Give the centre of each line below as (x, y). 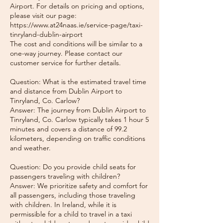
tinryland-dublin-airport (46, 34)
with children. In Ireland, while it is (63, 205)
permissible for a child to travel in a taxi (71, 214)
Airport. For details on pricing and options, (77, 6)
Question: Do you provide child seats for (73, 167)
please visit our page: (43, 15)
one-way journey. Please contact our (66, 53)
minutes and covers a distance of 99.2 (68, 129)
